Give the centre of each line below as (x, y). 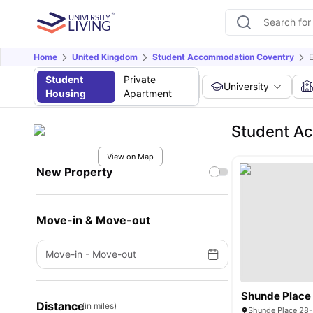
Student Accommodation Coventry (223, 57)
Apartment (147, 93)
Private (139, 79)
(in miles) (99, 306)
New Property (74, 172)
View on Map (130, 156)
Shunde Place (276, 296)
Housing (66, 93)
